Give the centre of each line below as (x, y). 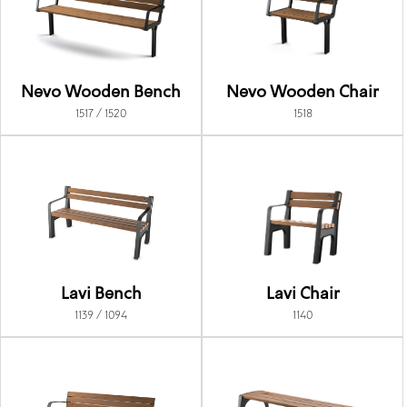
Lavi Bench (101, 295)
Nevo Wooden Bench (101, 93)
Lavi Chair (303, 295)
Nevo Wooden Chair (303, 93)
